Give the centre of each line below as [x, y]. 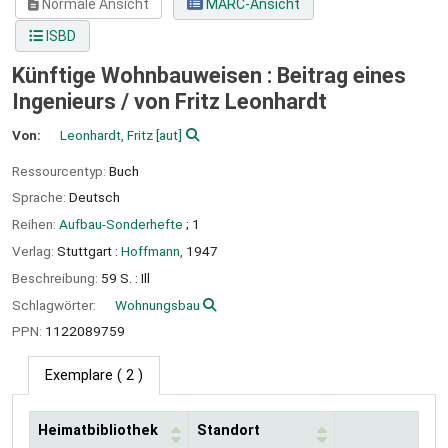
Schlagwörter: [55, 304]
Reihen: [35, 224]
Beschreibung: [56, 277]
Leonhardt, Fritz [107, 134]
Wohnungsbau [157, 304]
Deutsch [94, 197]
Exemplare [79, 376]
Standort [228, 431]
